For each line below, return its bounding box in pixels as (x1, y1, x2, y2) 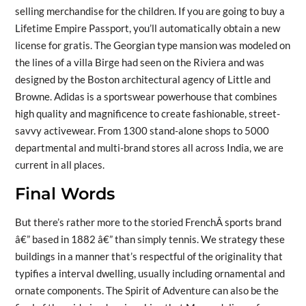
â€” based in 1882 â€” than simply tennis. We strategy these (14, 232, 285, 245)
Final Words (14, 183, 115, 204)
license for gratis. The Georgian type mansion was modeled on (14, 38, 290, 51)
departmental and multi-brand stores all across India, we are (14, 141, 283, 154)
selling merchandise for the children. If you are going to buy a (14, 4, 285, 17)
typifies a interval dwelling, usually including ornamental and (14, 266, 285, 279)
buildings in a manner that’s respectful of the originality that (14, 249, 283, 262)
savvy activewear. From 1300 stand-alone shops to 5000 (14, 124, 269, 137)
